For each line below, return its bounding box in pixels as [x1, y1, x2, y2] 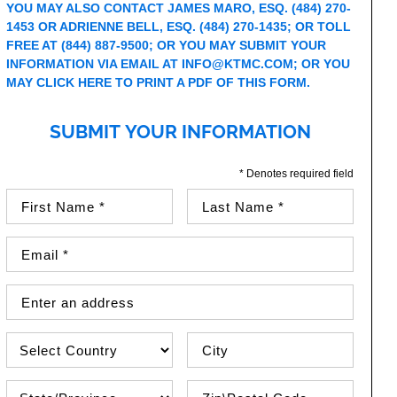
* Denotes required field [238, 167, 354, 180]
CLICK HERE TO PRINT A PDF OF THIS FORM [36, 75, 307, 90]
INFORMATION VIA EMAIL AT [6, 57, 183, 71]
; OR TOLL [287, 19, 352, 34]
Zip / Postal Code [186, 381, 291, 395]
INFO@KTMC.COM [182, 57, 294, 71]
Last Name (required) [186, 190, 307, 204]
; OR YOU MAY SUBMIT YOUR [149, 38, 327, 52]
